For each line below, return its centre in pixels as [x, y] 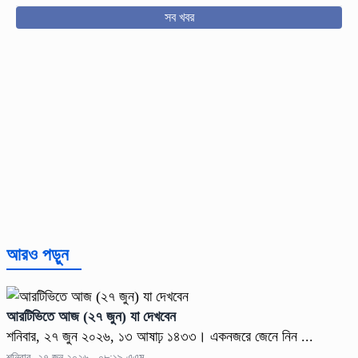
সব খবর [179, 17]
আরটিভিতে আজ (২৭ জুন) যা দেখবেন [91, 316]
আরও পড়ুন [38, 254]
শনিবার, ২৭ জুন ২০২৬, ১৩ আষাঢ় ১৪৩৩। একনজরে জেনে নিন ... [160, 336]
